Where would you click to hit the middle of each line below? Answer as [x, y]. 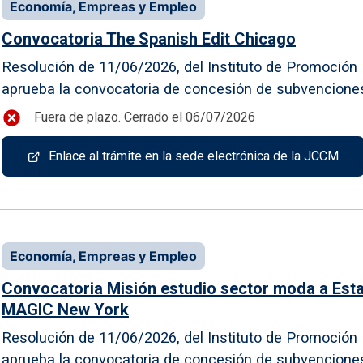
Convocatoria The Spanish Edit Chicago [149, 38]
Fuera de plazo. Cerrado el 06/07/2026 [145, 117]
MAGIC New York [65, 309]
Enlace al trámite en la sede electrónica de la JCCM [194, 156]
